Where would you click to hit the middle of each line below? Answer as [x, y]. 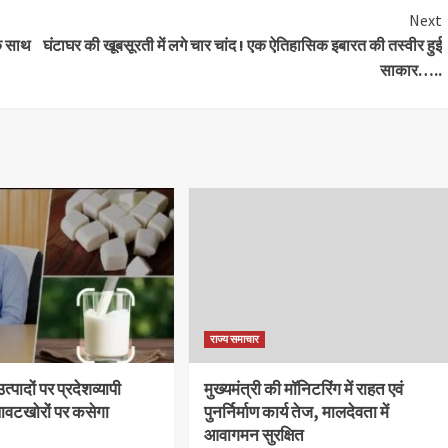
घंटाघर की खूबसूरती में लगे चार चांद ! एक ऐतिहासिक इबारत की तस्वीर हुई [242, 44]
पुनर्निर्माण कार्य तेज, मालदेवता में [296, 411]
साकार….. [410, 69]
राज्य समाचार [234, 338]
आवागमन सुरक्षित [253, 434]
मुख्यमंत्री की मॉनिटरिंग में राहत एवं [303, 388]
